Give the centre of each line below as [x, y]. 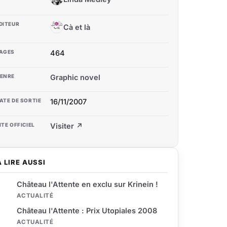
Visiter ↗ [67, 126]
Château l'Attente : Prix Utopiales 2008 [87, 211]
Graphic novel [75, 77]
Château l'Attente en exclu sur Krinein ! [87, 184]
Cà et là [77, 27]
